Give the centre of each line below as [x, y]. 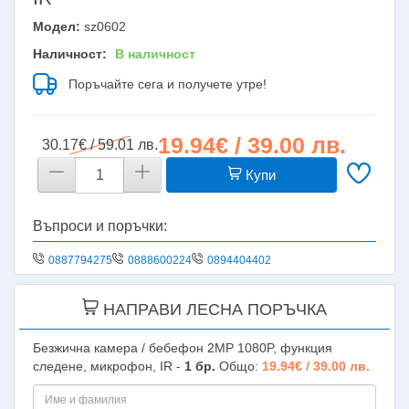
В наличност [155, 53]
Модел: [57, 26]
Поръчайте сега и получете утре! [168, 84]
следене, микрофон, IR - [109, 366]
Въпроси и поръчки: [100, 225]
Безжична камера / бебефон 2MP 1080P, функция [183, 347]
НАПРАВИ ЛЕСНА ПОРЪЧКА [213, 309]
